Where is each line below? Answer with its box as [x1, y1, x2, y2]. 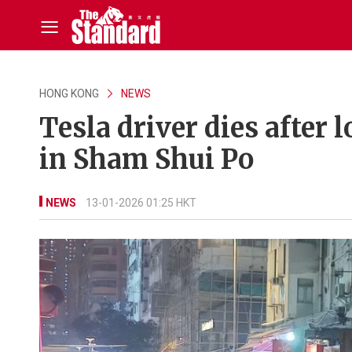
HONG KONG [39, 87, 99, 100]
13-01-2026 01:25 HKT [86, 196, 196, 209]
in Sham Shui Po [39, 143, 254, 176]
